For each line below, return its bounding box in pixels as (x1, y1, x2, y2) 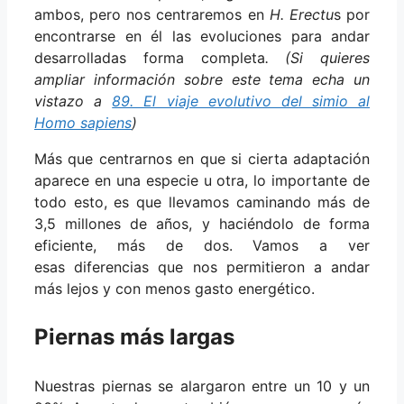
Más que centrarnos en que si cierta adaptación (34, 150, 370, 169)
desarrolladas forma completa (34, 49, 265, 68)
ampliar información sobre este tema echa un (34, 70, 370, 89)
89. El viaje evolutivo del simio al (112, 92, 370, 111)
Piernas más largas (34, 324, 234, 351)
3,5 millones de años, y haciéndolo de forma (34, 215, 370, 234)
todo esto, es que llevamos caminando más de (34, 193, 370, 212)
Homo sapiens (34, 114, 132, 133)
